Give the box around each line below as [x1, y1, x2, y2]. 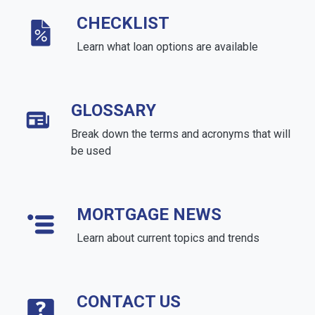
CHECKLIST [77, 13, 169, 33]
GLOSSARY [70, 100, 156, 120]
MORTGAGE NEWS [77, 204, 221, 224]
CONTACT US [77, 291, 181, 311]
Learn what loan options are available [77, 39, 258, 53]
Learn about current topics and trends [77, 231, 259, 245]
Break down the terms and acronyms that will [70, 127, 290, 141]
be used [70, 143, 111, 157]
